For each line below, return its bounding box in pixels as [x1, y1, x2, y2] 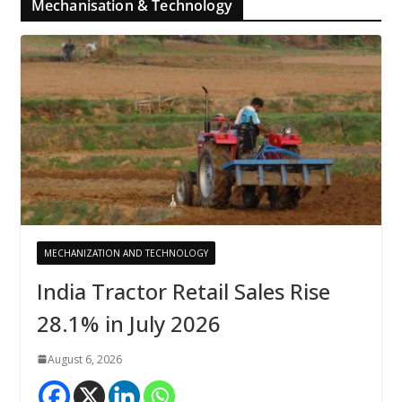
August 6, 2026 [47, 351, 122, 367]
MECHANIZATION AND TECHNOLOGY [43, 246, 208, 259]
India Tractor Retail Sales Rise [36, 275, 330, 306]
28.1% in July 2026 [36, 308, 221, 338]
